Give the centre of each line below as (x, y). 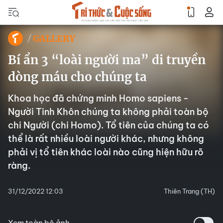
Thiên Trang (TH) (189, 191)
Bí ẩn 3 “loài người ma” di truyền (107, 60)
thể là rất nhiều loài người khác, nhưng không (106, 139)
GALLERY (54, 38)
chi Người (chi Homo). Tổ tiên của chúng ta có (109, 125)
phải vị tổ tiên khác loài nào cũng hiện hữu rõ (106, 152)
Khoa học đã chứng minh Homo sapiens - (98, 98)
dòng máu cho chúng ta (77, 77)
